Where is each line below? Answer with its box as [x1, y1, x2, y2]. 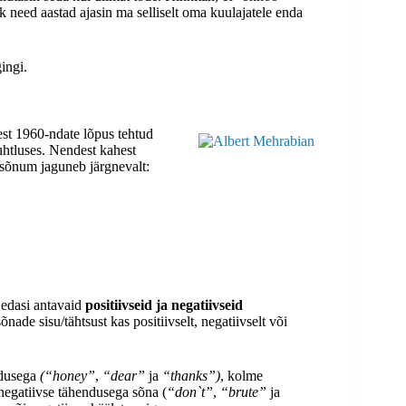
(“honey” [40, 368, 95, 384]
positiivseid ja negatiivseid [85, 297, 243, 314]
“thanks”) [162, 368, 220, 384]
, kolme [220, 368, 263, 384]
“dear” [102, 368, 145, 384]
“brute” [220, 384, 266, 401]
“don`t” [167, 384, 213, 401]
